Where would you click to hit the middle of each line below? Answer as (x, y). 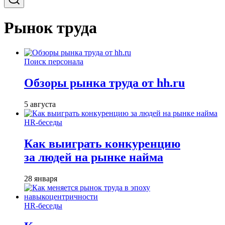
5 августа (40, 104)
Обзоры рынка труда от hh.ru (104, 83)
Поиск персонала (54, 61)
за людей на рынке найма (94, 157)
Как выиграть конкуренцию (102, 143)
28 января (41, 178)
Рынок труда (50, 28)
